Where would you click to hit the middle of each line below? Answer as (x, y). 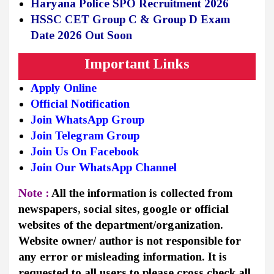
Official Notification (80, 104)
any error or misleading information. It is (123, 257)
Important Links (137, 64)
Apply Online (64, 88)
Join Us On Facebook (85, 152)
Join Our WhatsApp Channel (104, 168)
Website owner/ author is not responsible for (130, 241)
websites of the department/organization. (121, 225)
